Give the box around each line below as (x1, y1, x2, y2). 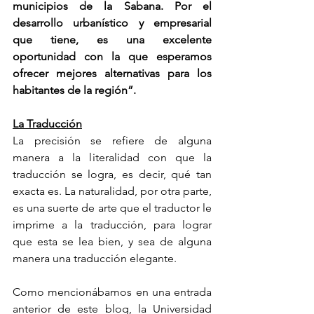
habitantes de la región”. (13, 83, 136, 97)
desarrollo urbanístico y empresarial (13, 16, 212, 29)
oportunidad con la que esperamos (13, 50, 212, 63)
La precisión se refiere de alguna (13, 134, 212, 147)
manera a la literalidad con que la (13, 151, 212, 164)
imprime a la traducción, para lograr (13, 218, 212, 231)
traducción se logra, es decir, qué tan (13, 168, 212, 181)
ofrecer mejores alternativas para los (13, 67, 212, 80)
